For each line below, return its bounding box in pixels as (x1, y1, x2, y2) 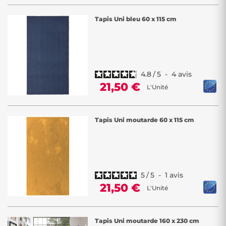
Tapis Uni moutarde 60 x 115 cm (95, 116, 194, 124)
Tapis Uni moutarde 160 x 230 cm (95, 217, 199, 224)
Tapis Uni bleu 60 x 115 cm (95, 15, 177, 23)
